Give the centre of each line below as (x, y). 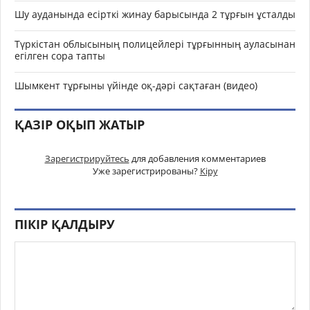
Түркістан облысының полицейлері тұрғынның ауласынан (155, 44)
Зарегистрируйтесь (87, 158)
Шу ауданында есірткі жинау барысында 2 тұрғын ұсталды (155, 14)
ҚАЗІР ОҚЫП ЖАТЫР (80, 125)
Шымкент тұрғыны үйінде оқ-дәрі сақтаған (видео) (136, 85)
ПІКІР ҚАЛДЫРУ (65, 224)
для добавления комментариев (197, 158)
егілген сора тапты (60, 56)
